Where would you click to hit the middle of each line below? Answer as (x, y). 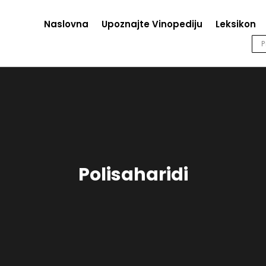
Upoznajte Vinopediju (152, 24)
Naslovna (66, 24)
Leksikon (235, 24)
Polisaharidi (133, 174)
